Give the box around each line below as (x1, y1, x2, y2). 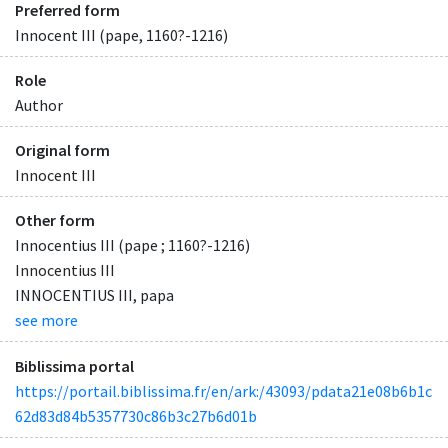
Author (15, 95, 63, 116)
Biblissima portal (15, 355, 134, 376)
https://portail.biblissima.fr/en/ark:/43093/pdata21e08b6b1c (15, 380, 432, 401)
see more (15, 310, 78, 331)
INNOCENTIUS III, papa (15, 285, 174, 306)
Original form (15, 140, 110, 161)
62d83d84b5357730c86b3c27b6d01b (15, 405, 257, 426)
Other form (15, 210, 95, 231)
